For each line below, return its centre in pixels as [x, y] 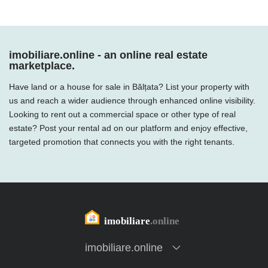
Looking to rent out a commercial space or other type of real [122, 114]
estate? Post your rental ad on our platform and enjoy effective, [128, 128]
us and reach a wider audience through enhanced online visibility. [132, 100]
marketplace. [42, 66]
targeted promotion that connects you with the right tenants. [122, 142]
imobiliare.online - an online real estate [108, 55]
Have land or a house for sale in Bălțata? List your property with [129, 87]
